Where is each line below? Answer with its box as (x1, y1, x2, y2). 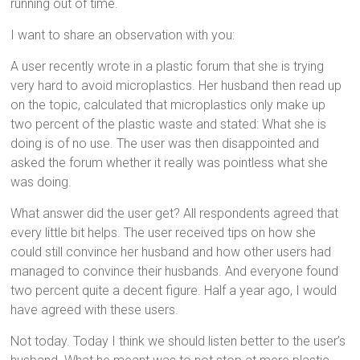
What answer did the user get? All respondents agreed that (10, 206, 339, 221)
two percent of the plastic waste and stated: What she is (10, 117, 327, 132)
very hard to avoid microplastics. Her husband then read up (10, 78, 342, 93)
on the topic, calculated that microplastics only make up (10, 97, 326, 112)
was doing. (10, 174, 72, 190)
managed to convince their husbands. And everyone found (10, 264, 339, 279)
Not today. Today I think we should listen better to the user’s (10, 333, 346, 349)
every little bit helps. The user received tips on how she (10, 225, 317, 240)
